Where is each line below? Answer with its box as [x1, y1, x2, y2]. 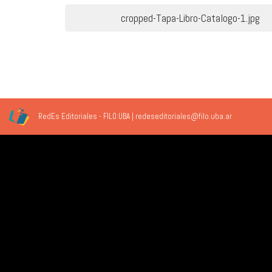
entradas [61, 47, 163, 81]
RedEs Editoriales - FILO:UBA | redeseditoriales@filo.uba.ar [38, 111, 232, 121]
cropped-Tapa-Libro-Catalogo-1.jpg [121, 11, 260, 25]
